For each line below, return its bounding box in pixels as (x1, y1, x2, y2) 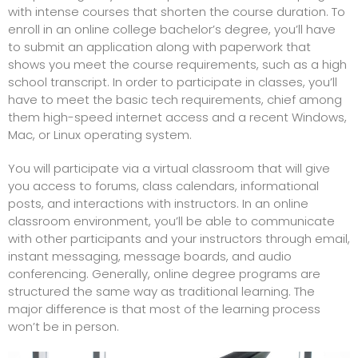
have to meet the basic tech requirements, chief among (8, 90, 342, 108)
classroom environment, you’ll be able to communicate (8, 212, 335, 229)
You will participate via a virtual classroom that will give (8, 159, 330, 177)
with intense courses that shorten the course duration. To (8, 2, 345, 20)
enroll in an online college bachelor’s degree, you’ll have (8, 20, 336, 38)
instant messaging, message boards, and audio (8, 247, 292, 265)
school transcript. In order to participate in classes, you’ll (8, 73, 337, 90)
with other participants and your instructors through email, (8, 229, 350, 247)
